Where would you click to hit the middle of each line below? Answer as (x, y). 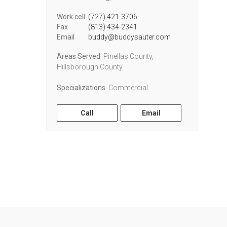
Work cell (71, 17)
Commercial (127, 88)
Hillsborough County (90, 67)
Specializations (81, 88)
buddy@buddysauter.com (129, 37)
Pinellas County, (127, 56)
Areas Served (79, 56)
